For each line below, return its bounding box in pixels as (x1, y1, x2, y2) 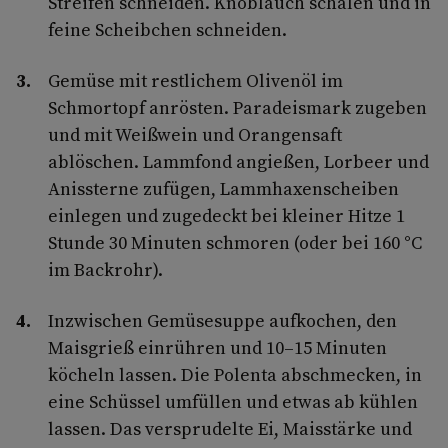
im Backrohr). (48, 256, 163, 282)
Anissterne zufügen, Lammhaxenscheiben (48, 175, 399, 201)
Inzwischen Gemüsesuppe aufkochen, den (48, 307, 397, 333)
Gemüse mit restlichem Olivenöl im (48, 67, 343, 93)
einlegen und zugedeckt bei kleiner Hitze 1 (48, 202, 405, 228)
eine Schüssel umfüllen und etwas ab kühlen (48, 388, 418, 414)
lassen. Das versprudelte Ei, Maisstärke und (48, 415, 412, 441)
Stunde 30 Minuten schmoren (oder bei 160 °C (48, 229, 422, 255)
